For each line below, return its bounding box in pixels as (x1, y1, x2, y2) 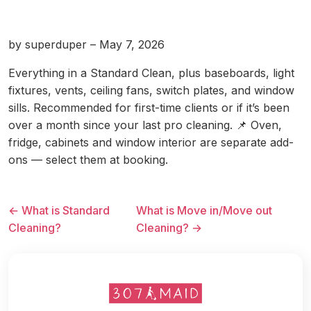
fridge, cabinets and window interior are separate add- (8, 135, 294, 149)
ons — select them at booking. (8, 153, 168, 167)
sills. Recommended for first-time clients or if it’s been (8, 101, 289, 115)
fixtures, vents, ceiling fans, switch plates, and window (8, 83, 294, 97)
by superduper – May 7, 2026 (8, 37, 165, 51)
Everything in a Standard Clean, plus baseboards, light (8, 66, 294, 80)
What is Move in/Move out (135, 203, 272, 217)
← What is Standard (8, 203, 110, 217)
